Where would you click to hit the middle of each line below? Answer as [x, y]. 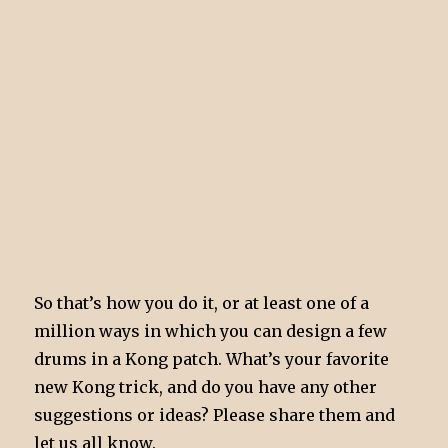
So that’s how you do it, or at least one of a [202, 302]
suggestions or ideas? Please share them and [215, 414]
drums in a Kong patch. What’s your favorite [212, 358]
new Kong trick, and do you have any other [206, 386]
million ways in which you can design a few [211, 330]
